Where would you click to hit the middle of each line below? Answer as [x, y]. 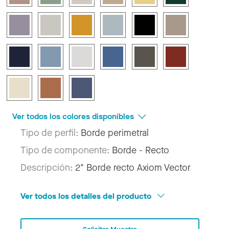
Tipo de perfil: [51, 133]
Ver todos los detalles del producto [87, 196]
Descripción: [48, 167]
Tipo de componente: [66, 150]
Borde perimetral [115, 133]
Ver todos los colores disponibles [74, 116]
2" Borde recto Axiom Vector [133, 167]
